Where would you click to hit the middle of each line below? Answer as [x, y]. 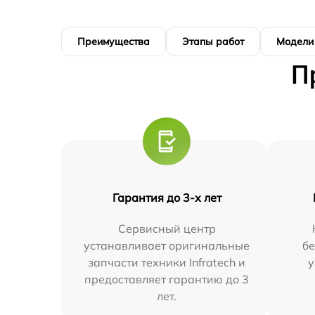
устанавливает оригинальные [167, 245]
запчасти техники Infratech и [167, 262]
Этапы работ [213, 41]
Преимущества [114, 41]
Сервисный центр [167, 228]
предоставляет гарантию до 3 [167, 279]
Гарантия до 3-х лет [167, 197]
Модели [295, 41]
